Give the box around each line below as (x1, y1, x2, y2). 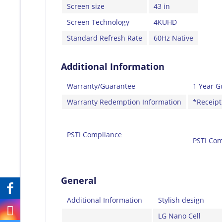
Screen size (67, 1, 105, 11)
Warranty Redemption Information (67, 97, 181, 107)
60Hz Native (154, 33, 193, 43)
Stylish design (158, 195, 204, 205)
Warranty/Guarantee (67, 81, 135, 91)
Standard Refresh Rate (67, 33, 142, 43)
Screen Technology (67, 17, 129, 27)
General (61, 174, 97, 186)
